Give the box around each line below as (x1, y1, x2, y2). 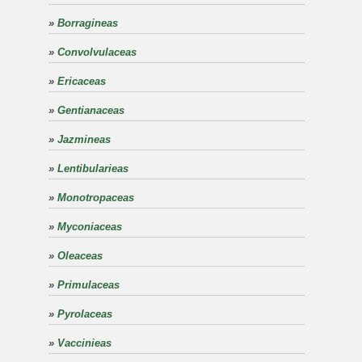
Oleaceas (57, 250, 103, 262)
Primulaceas (57, 279, 120, 291)
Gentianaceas (57, 104, 124, 116)
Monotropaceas (57, 192, 134, 204)
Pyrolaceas (57, 308, 112, 320)
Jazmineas (57, 133, 111, 145)
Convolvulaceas (57, 46, 137, 58)
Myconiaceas (57, 221, 122, 233)
